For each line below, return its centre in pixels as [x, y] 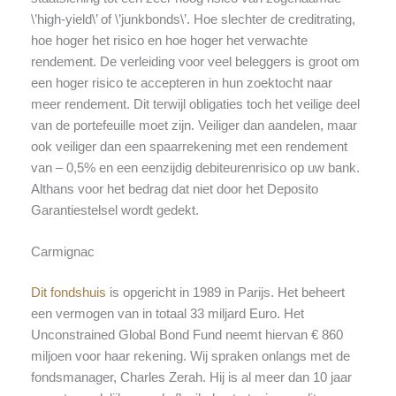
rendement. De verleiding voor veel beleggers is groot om [195, 61]
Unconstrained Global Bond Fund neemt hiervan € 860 [187, 335]
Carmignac [62, 252]
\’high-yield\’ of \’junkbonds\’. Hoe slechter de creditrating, [193, 19]
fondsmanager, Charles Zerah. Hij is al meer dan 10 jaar [191, 377]
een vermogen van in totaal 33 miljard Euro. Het [167, 313]
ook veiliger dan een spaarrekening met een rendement [189, 146]
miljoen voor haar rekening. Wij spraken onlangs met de [190, 356]
